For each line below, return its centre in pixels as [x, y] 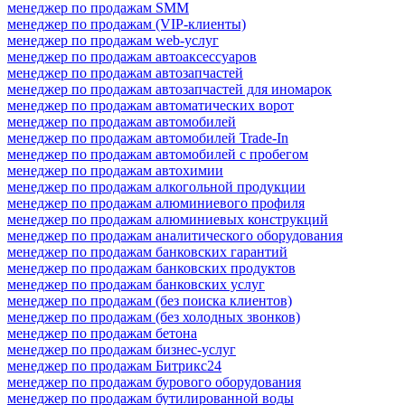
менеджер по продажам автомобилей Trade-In [148, 137]
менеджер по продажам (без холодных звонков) [154, 316]
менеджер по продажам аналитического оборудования [175, 235]
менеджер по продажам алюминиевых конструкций [168, 219]
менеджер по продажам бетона [102, 333]
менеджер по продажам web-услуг [113, 40]
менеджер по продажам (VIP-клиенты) [127, 24]
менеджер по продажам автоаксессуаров [132, 56]
